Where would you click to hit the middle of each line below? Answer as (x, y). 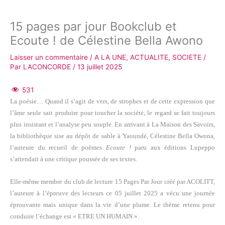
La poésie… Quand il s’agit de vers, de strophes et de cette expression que (113, 101)
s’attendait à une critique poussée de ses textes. (74, 159)
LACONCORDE (48, 67)
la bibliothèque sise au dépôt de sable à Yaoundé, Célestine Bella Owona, (113, 136)
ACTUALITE (149, 57)
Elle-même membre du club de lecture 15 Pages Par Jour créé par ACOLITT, (113, 182)
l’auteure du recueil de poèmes (58, 148)
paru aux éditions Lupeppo (173, 148)
